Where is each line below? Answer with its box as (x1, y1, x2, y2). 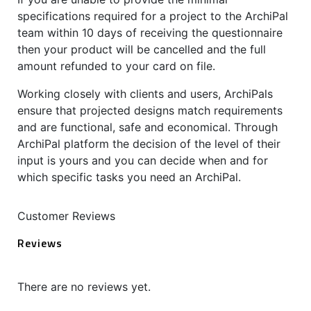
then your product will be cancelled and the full (17, 42, 266, 57)
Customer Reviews (17, 209, 115, 224)
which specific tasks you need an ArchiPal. (17, 170, 241, 185)
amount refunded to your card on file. (17, 59, 215, 74)
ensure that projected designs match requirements (17, 103, 283, 118)
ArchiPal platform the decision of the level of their (17, 137, 280, 151)
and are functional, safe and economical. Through (17, 120, 278, 135)
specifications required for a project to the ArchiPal (17, 9, 288, 24)
